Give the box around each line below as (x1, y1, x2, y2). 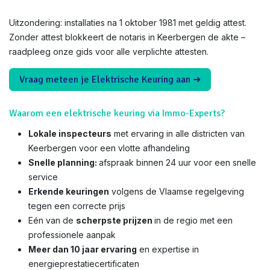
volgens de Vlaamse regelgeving (109, 186, 244, 196)
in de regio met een (154, 215, 233, 225)
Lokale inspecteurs (28, 128, 111, 139)
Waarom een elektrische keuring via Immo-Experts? (9, 107, 225, 119)
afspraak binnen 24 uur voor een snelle (99, 157, 256, 168)
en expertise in (137, 244, 199, 254)
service (28, 172, 58, 182)
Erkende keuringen (28, 186, 109, 196)
